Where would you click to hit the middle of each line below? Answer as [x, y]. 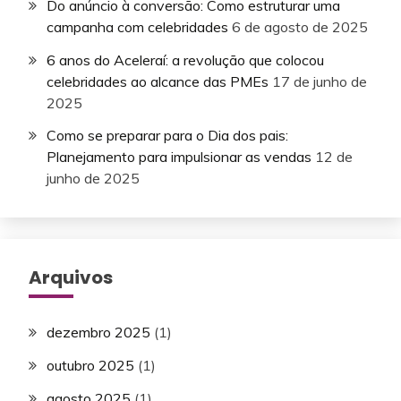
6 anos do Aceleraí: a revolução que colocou [185, 60]
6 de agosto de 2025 [300, 26]
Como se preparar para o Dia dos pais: [167, 136]
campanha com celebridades [137, 26]
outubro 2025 [90, 366]
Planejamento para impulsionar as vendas [179, 157]
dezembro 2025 [98, 333]
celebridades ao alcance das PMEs [158, 81]
